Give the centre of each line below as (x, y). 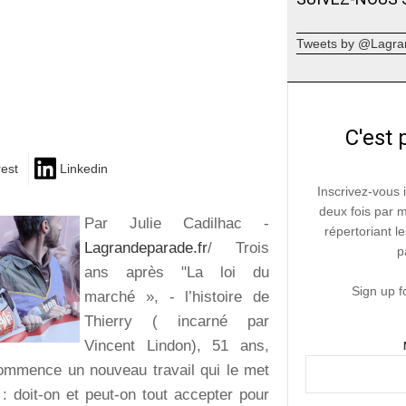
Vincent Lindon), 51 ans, (177, 345)
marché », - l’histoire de (177, 296)
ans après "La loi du (177, 272)
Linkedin (84, 169)
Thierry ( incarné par (177, 321)
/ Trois (239, 247)
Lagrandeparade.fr (146, 247)
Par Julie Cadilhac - (177, 223)
